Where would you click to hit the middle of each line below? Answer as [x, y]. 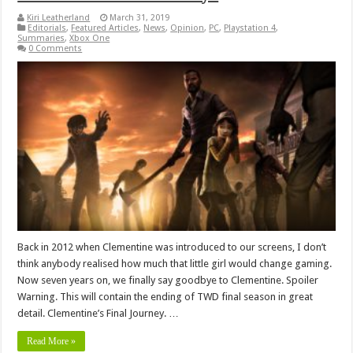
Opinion [188, 28]
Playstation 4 [250, 28]
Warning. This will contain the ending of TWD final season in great [165, 296]
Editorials [47, 28]
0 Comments [56, 48]
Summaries [41, 38]
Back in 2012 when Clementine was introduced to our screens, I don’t [172, 247]
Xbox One [90, 38]
